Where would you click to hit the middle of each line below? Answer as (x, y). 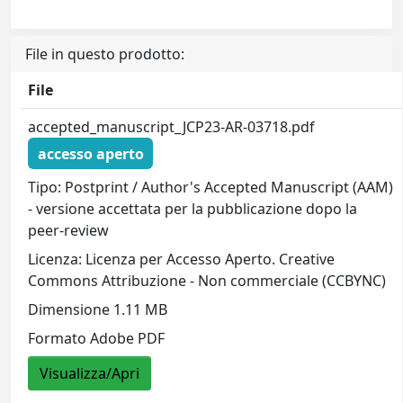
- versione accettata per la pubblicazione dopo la (193, 209)
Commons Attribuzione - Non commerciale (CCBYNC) (207, 281)
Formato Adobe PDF (97, 339)
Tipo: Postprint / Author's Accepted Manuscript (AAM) (211, 188)
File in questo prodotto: (105, 54)
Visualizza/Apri (90, 374)
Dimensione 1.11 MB (98, 310)
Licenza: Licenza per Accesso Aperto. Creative (182, 260)
